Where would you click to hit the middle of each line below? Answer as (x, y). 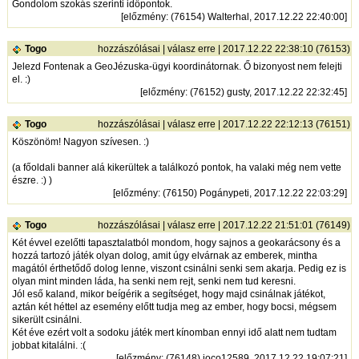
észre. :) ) (32, 180)
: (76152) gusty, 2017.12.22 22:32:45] (266, 92)
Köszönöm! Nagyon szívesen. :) (81, 141)
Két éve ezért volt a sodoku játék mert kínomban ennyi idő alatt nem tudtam (175, 332)
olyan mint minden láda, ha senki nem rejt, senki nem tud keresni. (154, 281)
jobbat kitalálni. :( (49, 345)
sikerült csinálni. (47, 319)
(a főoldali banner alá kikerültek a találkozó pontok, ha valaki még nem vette (177, 167)
